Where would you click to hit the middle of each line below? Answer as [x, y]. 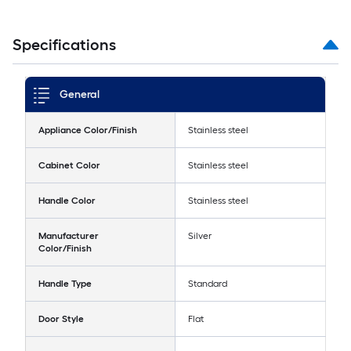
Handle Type [65, 284]
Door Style [61, 319]
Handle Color [67, 201]
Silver [200, 236]
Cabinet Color [69, 166]
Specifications [64, 45]
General [80, 95]
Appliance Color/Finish [88, 130]
